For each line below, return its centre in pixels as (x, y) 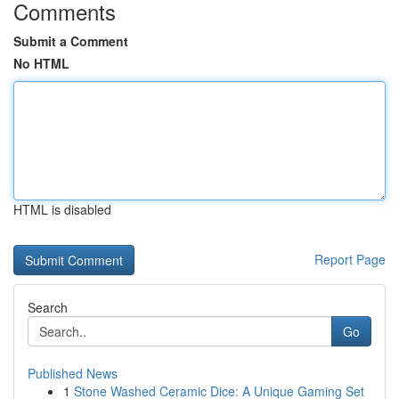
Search (48, 307)
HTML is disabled (62, 209)
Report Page (350, 259)
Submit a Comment (71, 41)
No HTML (41, 63)
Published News (73, 373)
